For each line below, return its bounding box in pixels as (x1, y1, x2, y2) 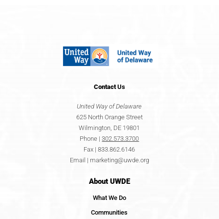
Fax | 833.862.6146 (84, 145, 135, 153)
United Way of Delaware (77, 102, 142, 110)
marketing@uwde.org (89, 156, 149, 164)
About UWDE (88, 176, 130, 186)
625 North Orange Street (76, 113, 143, 121)
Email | (69, 156, 90, 164)
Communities (91, 208, 128, 216)
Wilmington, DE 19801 (79, 124, 140, 131)
